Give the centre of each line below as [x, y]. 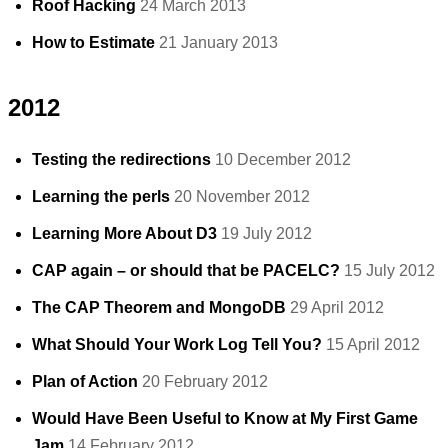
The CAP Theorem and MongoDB [159, 307]
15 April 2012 [373, 344]
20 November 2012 [242, 196]
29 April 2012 [337, 307]
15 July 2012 [389, 270]
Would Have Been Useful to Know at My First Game [225, 418]
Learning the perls [101, 196]
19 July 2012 [266, 233]
